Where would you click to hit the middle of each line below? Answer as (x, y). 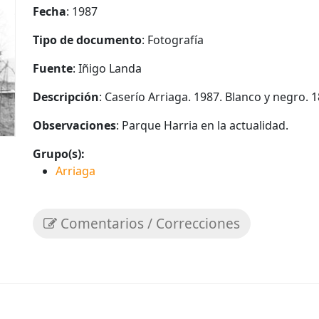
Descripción (66, 97)
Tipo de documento (87, 40)
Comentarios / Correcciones (148, 224)
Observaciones (74, 125)
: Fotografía (173, 40)
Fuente (53, 68)
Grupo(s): (59, 154)
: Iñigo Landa (107, 68)
